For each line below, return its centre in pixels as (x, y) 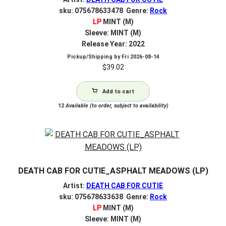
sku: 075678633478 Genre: (104, 11)
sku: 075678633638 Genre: (104, 197)
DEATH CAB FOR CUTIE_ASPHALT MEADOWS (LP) (113, 171)
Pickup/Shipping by (94, 56)
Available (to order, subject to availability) (116, 105)
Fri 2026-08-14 (140, 56)
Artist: (75, 186)
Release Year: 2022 (113, 44)
